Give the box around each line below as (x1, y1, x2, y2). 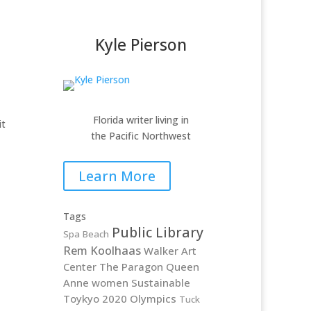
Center (62, 260, 96, 274)
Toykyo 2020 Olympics (62, 292, 176, 306)
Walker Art (143, 244, 196, 258)
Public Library (111, 223, 203, 242)
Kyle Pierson (95, 33, 187, 56)
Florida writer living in (93, 113, 190, 127)
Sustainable (131, 276, 190, 290)
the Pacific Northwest (91, 129, 192, 143)
